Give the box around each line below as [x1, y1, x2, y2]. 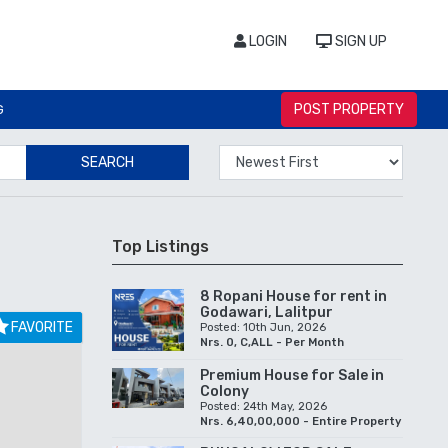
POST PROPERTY [294, 100, 404, 118]
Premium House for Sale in [200, 366, 384, 384]
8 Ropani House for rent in [200, 287, 387, 305]
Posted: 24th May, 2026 [200, 399, 327, 413]
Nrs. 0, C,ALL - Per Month [200, 335, 344, 349]
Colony [200, 382, 249, 400]
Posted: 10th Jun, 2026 [200, 320, 326, 334]
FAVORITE [10, 318, 73, 336]
